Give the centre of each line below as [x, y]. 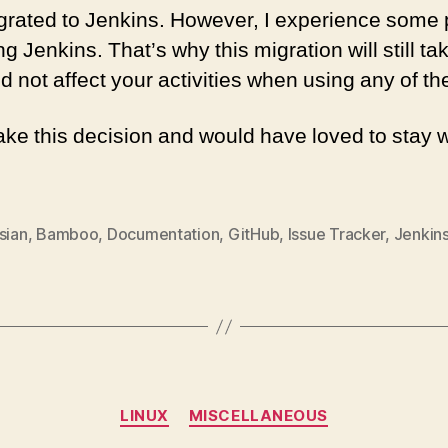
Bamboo [67, 234]
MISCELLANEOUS [258, 415]
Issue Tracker [336, 234]
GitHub [253, 234]
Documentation [163, 234]
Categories [267, 406]
